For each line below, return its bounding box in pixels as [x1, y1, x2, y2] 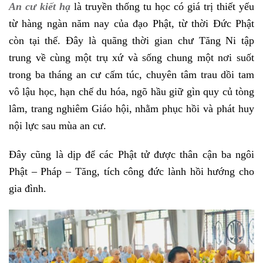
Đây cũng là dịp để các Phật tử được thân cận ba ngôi [9, 149, 254, 161]
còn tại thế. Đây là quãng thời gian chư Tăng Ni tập [9, 34, 254, 46]
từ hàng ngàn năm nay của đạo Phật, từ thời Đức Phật [9, 17, 254, 29]
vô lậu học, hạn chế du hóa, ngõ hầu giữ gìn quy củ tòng [9, 85, 254, 97]
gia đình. [9, 183, 46, 195]
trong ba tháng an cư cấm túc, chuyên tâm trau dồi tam [9, 68, 254, 80]
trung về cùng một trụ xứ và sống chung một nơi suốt [9, 51, 254, 63]
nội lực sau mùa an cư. [9, 119, 109, 131]
